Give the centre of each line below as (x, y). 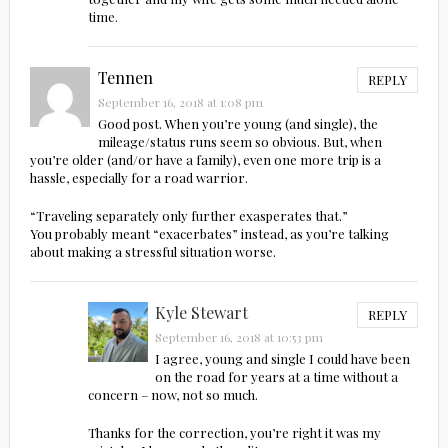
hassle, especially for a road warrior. (138, 178)
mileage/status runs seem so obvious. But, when (239, 142)
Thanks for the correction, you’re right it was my (235, 433)
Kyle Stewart (201, 313)
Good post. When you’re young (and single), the (237, 124)
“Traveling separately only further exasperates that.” (188, 216)
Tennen (125, 78)
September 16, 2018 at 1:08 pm (180, 102)
